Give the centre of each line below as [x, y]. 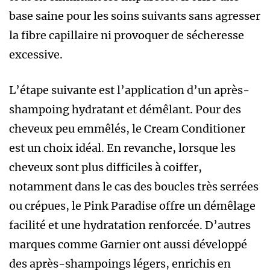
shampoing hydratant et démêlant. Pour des [125, 109]
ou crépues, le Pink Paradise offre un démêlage [132, 206]
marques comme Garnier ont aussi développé [128, 244]
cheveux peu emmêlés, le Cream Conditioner [127, 128]
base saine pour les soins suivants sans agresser [135, 16]
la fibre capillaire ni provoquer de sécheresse [127, 35]
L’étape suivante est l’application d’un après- [129, 90]
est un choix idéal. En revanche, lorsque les [122, 148]
